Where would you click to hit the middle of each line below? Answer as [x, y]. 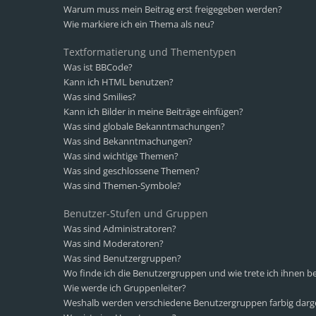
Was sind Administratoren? [120, 229]
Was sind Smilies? [100, 97]
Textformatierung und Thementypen [150, 52]
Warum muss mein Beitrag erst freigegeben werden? [173, 9]
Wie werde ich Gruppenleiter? [125, 288]
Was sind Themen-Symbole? [122, 186]
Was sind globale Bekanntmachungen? [144, 126]
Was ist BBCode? [98, 67]
